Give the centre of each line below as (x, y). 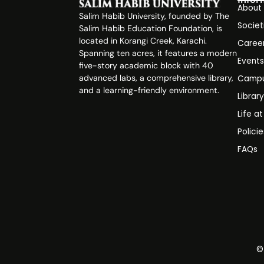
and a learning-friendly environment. (149, 90)
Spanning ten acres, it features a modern (158, 53)
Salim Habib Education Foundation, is (151, 29)
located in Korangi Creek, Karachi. (143, 41)
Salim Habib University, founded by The (154, 16)
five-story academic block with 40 (146, 66)
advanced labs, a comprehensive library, (156, 78)
